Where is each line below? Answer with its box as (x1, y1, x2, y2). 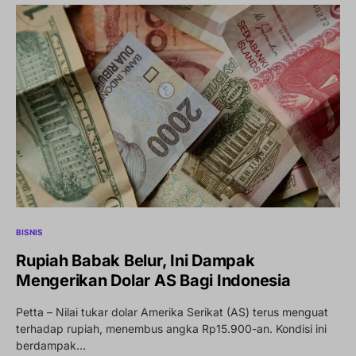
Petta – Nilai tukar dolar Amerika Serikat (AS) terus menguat (16, 305, 328, 319)
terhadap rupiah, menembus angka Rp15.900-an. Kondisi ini (16, 322, 327, 336)
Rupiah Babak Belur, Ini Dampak (16, 251, 255, 271)
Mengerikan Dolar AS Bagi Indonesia (16, 271, 291, 291)
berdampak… (16, 339, 86, 353)
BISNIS (16, 227, 43, 238)
